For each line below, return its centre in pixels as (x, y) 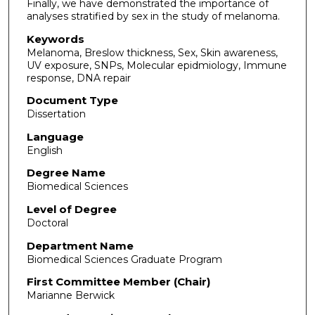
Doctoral (47, 223)
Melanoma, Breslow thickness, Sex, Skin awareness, (152, 52)
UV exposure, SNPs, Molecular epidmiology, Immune (156, 65)
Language (55, 136)
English (44, 150)
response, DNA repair (78, 78)
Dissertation (56, 114)
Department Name (80, 245)
